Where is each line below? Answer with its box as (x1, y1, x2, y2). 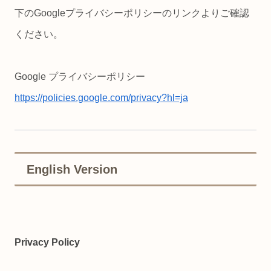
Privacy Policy (15, 237, 80, 247)
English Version (27, 163, 117, 177)
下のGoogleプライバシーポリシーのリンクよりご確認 (15, 7, 249, 18)
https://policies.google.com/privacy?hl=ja (15, 93, 188, 103)
